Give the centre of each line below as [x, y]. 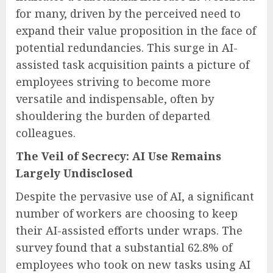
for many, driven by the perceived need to [128, 13]
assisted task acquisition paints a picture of [133, 64]
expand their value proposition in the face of [136, 30]
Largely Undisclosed [74, 173]
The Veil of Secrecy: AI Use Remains [119, 156]
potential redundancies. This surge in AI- [127, 47]
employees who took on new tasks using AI [133, 264]
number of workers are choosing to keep [127, 213]
